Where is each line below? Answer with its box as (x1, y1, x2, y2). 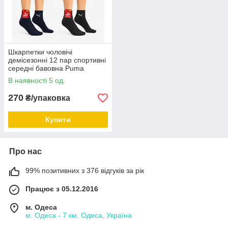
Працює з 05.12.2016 (25, 185, 98, 193)
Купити (45, 116, 71, 124)
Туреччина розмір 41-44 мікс (8, 72, 103, 81)
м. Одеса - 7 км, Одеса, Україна (25, 211, 132, 220)
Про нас (9, 147, 42, 156)
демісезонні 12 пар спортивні (8, 56, 106, 65)
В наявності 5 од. (8, 76, 65, 85)
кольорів (8, 80, 36, 89)
